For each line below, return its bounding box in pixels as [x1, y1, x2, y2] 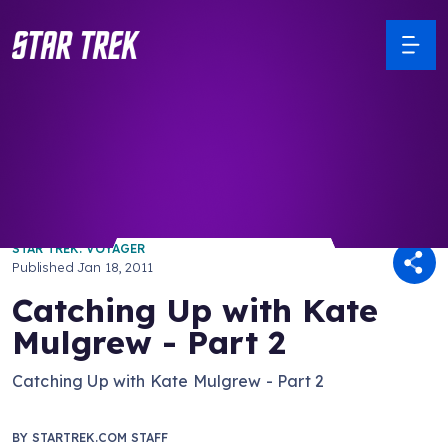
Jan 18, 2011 [77, 259, 153, 275]
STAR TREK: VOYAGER [12, 241, 145, 256]
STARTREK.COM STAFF [32, 430, 168, 445]
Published [12, 259, 78, 275]
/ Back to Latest [20, 176, 127, 191]
